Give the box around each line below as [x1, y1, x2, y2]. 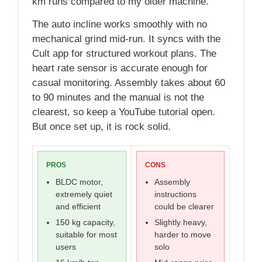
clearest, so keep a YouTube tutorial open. [32, 106, 215, 118]
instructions [154, 189, 196, 199]
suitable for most [56, 230, 117, 240]
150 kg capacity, [56, 218, 115, 227]
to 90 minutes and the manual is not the [32, 92, 204, 104]
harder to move [154, 230, 211, 240]
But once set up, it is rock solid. [32, 121, 171, 133]
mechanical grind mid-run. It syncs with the [32, 33, 220, 45]
